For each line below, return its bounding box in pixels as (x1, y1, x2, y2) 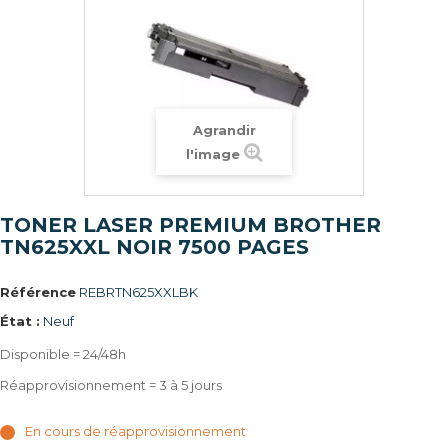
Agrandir (192, 122, 256, 138)
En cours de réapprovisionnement (25, 423, 246, 439)
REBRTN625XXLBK (79, 284, 198, 300)
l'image (185, 146, 240, 162)
